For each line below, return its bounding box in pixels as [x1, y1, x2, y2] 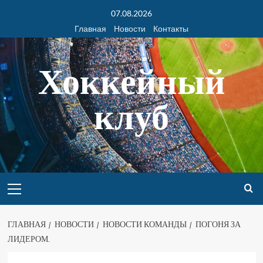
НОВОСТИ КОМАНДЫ [102, 219, 187, 230]
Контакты [153, 23, 188, 33]
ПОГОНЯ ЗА [195, 219, 241, 230]
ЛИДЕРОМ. [7, 234, 50, 244]
